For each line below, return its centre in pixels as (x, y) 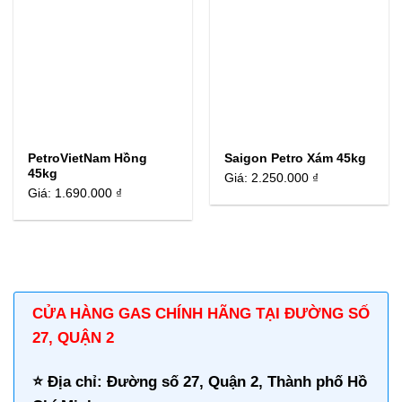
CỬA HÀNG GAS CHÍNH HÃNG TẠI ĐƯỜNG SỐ (201, 313)
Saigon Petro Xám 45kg (296, 159)
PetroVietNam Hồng (88, 159)
